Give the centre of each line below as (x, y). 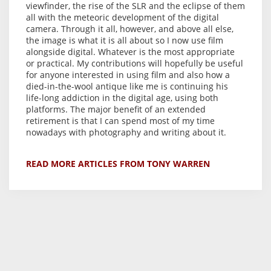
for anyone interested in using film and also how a (128, 75)
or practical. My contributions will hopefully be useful (135, 64)
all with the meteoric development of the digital (122, 18)
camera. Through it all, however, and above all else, (130, 29)
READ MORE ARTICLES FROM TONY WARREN (118, 164)
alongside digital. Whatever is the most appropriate (130, 52)
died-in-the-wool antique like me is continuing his (127, 87)
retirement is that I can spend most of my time (120, 121)
